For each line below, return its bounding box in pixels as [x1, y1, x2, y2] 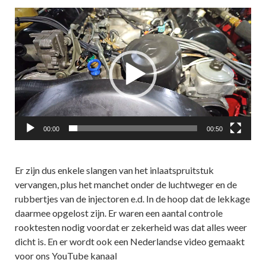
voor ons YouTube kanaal [15, 249, 117, 261]
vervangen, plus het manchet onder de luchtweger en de [15, 178, 237, 190]
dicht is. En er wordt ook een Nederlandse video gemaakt [15, 235, 245, 247]
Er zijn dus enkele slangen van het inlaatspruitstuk [15, 164, 214, 176]
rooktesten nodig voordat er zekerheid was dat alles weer [15, 221, 247, 233]
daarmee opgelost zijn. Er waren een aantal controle [15, 207, 223, 218]
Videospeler [14, 8, 64, 20]
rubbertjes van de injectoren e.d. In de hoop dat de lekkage [15, 192, 250, 204]
